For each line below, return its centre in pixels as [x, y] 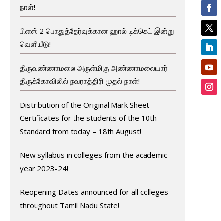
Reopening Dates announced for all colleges [94, 192]
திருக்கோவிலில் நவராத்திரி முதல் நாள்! [79, 81]
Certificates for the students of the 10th [88, 118]
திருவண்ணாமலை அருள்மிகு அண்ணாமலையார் [93, 67]
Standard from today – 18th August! [80, 131]
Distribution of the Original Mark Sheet [84, 104]
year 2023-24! [44, 168]
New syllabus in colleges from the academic [93, 155]
